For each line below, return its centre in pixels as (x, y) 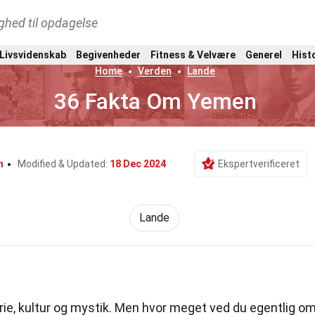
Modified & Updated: (63, 164)
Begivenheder (108, 54)
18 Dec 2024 (137, 164)
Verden (155, 71)
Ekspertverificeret (258, 164)
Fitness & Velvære (193, 54)
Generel (264, 54)
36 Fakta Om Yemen (155, 101)
